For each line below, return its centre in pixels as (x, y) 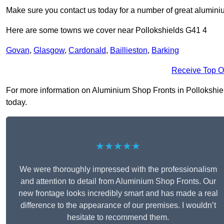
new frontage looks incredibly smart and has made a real (118, 193)
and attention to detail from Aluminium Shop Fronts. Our (118, 181)
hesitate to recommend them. (118, 217)
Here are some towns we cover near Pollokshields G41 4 (106, 30)
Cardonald (87, 50)
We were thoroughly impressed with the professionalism (118, 169)
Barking (165, 50)
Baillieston (129, 50)
